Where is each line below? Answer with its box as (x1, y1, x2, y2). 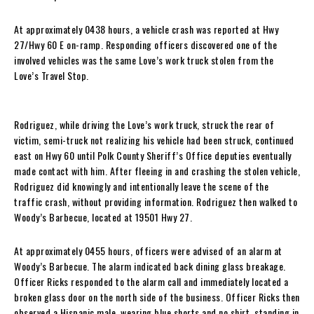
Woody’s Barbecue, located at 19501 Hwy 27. (14, 209, 192, 224)
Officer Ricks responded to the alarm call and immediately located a (14, 273, 289, 289)
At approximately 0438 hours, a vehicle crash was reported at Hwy (14, 21, 278, 36)
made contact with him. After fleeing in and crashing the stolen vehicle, (14, 163, 300, 178)
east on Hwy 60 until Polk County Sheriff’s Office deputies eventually (14, 147, 292, 163)
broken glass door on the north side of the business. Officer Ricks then (14, 289, 300, 304)
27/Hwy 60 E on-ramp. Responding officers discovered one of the (14, 36, 277, 52)
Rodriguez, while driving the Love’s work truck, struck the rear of (14, 116, 274, 132)
